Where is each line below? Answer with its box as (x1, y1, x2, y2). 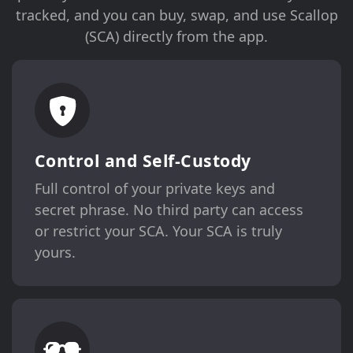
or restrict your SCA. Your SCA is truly (34, 221, 282, 241)
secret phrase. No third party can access (34, 200, 303, 220)
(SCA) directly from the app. (85, 27, 268, 46)
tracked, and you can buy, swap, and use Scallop (15, 6, 338, 25)
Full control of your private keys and (34, 179, 275, 199)
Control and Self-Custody (34, 149, 251, 173)
